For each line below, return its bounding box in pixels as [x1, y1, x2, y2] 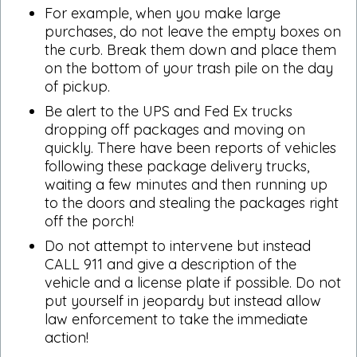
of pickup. [45, 76, 110, 96]
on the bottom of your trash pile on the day [45, 58, 333, 77]
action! [45, 328, 88, 347]
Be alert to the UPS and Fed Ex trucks [45, 101, 292, 120]
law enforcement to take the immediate [45, 309, 308, 328]
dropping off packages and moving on [45, 120, 305, 139]
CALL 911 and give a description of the [45, 254, 296, 273]
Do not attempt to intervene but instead [45, 236, 311, 255]
